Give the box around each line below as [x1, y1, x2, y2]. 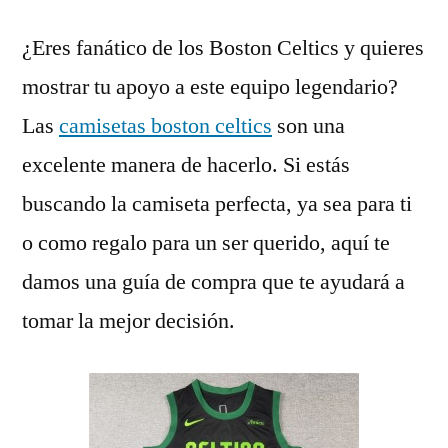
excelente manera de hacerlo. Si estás [22, 151, 350, 179]
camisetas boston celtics [59, 112, 272, 140]
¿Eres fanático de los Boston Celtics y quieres [22, 34, 424, 62]
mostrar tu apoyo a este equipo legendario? [22, 73, 398, 101]
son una [272, 112, 345, 140]
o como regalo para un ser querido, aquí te [22, 229, 390, 257]
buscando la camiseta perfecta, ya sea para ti [22, 190, 412, 218]
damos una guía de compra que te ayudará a [22, 268, 405, 296]
